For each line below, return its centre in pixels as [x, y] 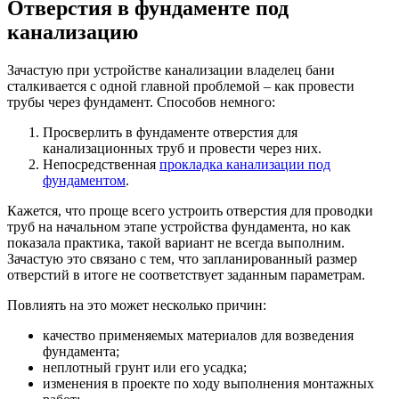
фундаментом [84, 181]
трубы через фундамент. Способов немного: [141, 102]
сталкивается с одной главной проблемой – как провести [181, 86]
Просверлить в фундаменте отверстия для [170, 133]
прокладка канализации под [245, 165]
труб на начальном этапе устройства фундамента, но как [179, 227]
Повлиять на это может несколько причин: [137, 305]
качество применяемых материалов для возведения [198, 336]
